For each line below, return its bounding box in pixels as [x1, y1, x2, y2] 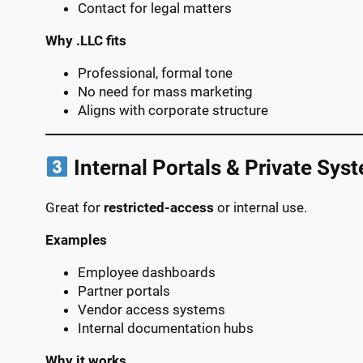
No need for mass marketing [78, 83, 253, 100]
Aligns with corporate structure [78, 102, 268, 119]
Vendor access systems [78, 301, 225, 318]
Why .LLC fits [45, 32, 126, 49]
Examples [45, 232, 107, 249]
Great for [45, 199, 104, 216]
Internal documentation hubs [78, 320, 254, 337]
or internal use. [214, 199, 307, 216]
